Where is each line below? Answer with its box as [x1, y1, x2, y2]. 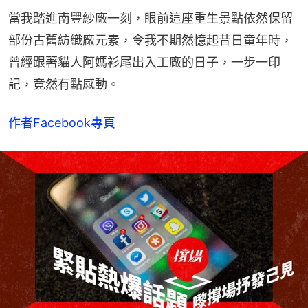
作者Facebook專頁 [8, 115, 115, 131]
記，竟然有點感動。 [8, 77, 120, 92]
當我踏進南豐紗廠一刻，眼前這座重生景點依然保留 [8, 11, 293, 26]
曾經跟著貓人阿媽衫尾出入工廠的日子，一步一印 [8, 55, 280, 70]
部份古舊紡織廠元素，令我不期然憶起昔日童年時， [8, 33, 293, 48]
